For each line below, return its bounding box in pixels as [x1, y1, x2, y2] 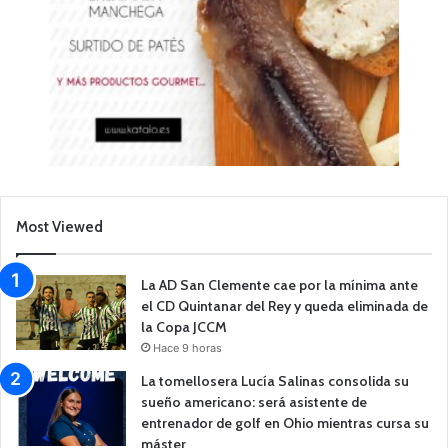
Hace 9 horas [153, 340, 222, 355]
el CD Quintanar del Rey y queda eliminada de [141, 296, 428, 315]
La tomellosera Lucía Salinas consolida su [141, 371, 409, 390]
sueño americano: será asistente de [141, 392, 367, 411]
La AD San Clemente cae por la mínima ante [141, 275, 418, 294]
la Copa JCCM [141, 317, 227, 336]
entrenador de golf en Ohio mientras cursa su [141, 413, 429, 432]
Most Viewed [16, 217, 103, 236]
